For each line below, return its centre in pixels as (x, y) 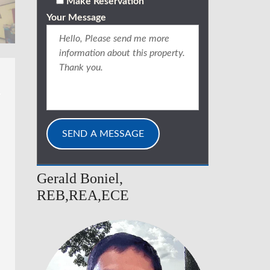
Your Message (76, 17)
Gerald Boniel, (80, 178)
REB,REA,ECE (83, 195)
